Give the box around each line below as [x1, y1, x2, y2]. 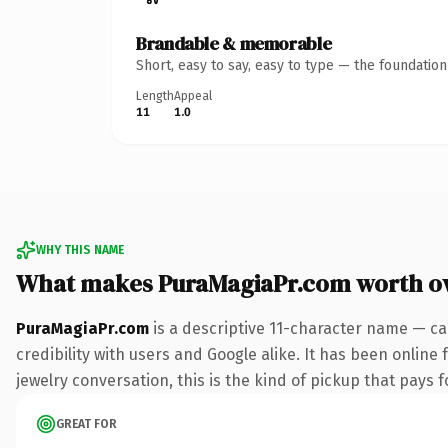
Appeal [174, 88, 212, 103]
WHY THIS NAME [36, 242, 124, 257]
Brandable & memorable [136, 30, 332, 56]
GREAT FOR [56, 416, 117, 431]
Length [136, 88, 174, 103]
